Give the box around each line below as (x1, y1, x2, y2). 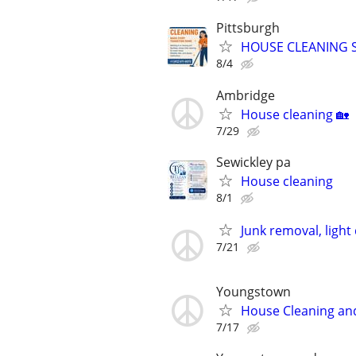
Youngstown (216, 283, 291, 301)
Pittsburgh (216, 19, 280, 37)
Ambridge (216, 86, 275, 104)
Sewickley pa (216, 153, 291, 171)
